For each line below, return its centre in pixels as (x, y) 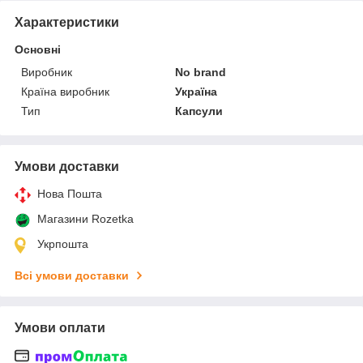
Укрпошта (63, 243)
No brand (201, 72)
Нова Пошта (70, 193)
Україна (196, 91)
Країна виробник (65, 91)
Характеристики (67, 22)
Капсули (199, 111)
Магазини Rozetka (85, 218)
